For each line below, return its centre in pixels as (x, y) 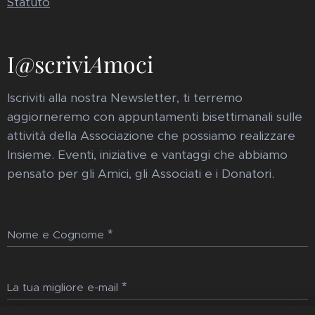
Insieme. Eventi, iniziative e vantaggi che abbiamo (147, 155)
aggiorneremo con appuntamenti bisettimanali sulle (155, 117)
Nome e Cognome (56, 235)
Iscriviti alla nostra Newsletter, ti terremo (125, 98)
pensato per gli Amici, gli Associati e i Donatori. (141, 174)
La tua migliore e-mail (63, 288)
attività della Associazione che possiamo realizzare (151, 136)
